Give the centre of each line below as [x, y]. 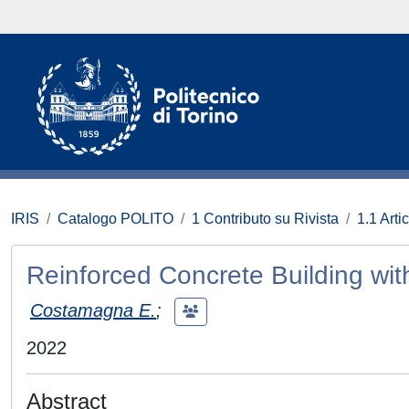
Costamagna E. [93, 310]
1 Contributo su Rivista [265, 219]
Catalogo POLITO [115, 219]
